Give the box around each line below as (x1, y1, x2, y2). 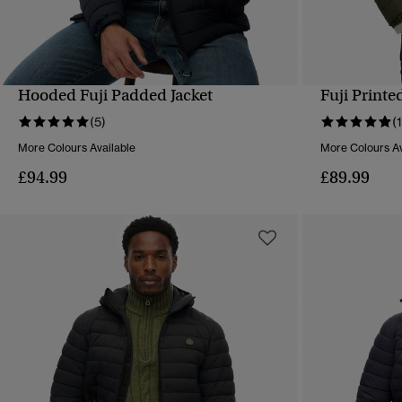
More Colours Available (18, 141, 135, 155)
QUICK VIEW (113, 100, 186, 115)
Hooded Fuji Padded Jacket (18, 85, 213, 106)
